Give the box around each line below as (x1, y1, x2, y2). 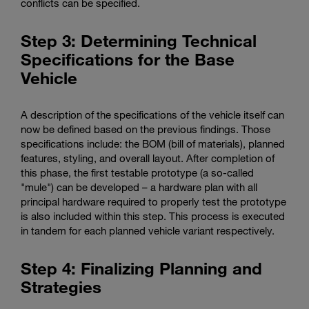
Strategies (21, 276, 101, 297)
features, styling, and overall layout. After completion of (21, 151, 275, 164)
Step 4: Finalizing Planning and (21, 257, 262, 278)
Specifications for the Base (21, 48, 235, 69)
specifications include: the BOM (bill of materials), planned (21, 137, 285, 150)
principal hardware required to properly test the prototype (21, 195, 286, 208)
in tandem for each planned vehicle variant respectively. (21, 223, 275, 237)
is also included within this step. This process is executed (21, 209, 285, 222)
